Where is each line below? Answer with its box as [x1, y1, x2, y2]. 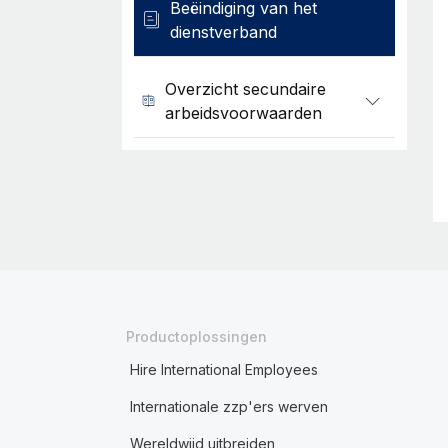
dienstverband [170, 22, 278, 42]
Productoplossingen [125, 328, 267, 345]
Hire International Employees [129, 361, 318, 378]
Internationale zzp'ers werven [129, 398, 328, 415]
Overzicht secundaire [165, 79, 327, 99]
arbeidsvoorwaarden [165, 103, 323, 123]
